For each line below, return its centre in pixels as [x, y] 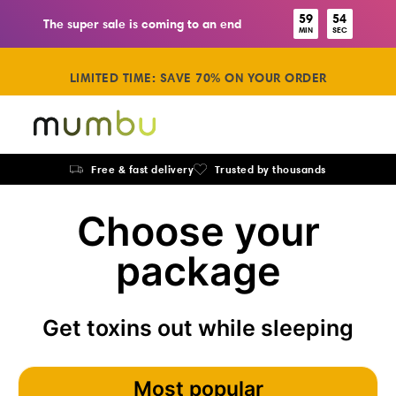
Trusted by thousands [270, 169]
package [198, 271]
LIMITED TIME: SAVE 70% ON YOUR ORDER [198, 78]
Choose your [198, 231]
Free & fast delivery [142, 169]
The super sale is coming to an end [143, 24]
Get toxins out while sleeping [198, 328]
